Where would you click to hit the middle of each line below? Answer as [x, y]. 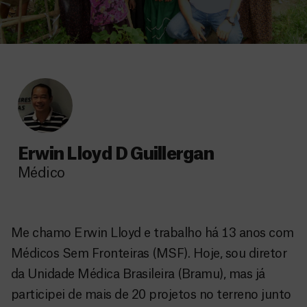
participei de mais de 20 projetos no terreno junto [151, 295]
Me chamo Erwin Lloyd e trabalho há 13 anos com [152, 233]
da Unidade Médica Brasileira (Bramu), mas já [138, 274]
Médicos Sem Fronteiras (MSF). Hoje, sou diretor [149, 254]
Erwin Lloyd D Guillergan [116, 155]
